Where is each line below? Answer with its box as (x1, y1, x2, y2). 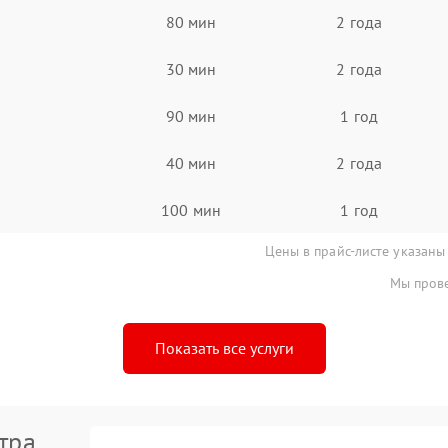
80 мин (165, 11, 217, 32)
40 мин (165, 152, 217, 173)
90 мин (165, 105, 217, 126)
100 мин (161, 199, 221, 220)
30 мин (165, 58, 217, 79)
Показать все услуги (154, 338, 294, 358)
